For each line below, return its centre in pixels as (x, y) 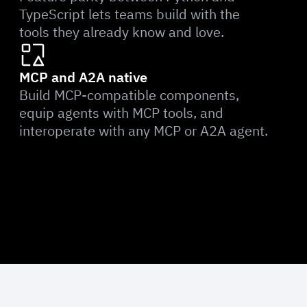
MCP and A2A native (83, 77)
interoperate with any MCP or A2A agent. (144, 131)
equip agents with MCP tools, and (121, 113)
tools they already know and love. (122, 32)
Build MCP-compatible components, (129, 95)
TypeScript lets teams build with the (130, 14)
